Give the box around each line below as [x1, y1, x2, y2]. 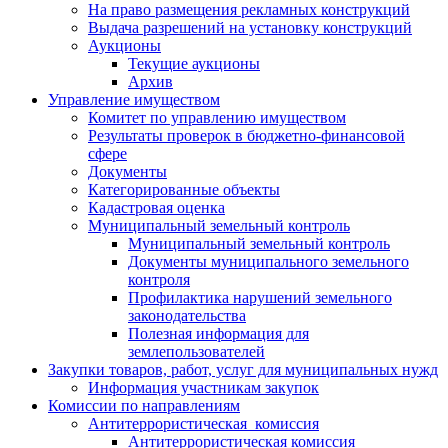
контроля [128, 271, 190, 289]
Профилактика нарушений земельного [128, 289, 392, 307]
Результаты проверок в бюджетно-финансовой [88, 127, 405, 145]
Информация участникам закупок [88, 379, 319, 397]
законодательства [128, 307, 246, 325]
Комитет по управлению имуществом [88, 109, 346, 127]
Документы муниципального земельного [128, 253, 409, 271]
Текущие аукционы [128, 55, 260, 73]
